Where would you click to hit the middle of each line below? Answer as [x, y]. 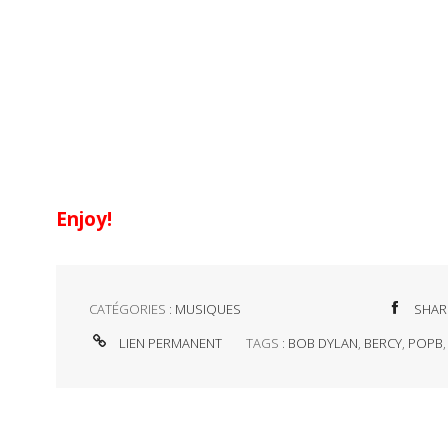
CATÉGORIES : [131, 309]
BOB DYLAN [323, 342]
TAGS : [267, 342]
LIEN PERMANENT [168, 342]
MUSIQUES [207, 309]
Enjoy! [84, 219]
